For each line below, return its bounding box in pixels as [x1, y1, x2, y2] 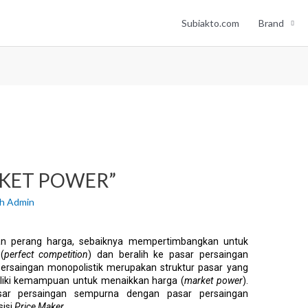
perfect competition [3, 249, 89, 261]
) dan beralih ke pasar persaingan [88, 249, 248, 261]
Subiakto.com [181, 16, 239, 29]
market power [184, 275, 243, 287]
